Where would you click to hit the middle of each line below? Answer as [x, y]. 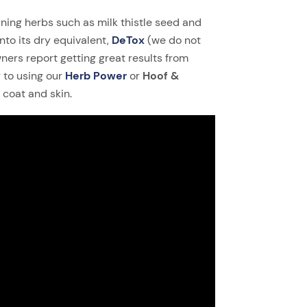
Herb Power [96, 75]
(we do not [172, 40]
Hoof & [160, 75]
